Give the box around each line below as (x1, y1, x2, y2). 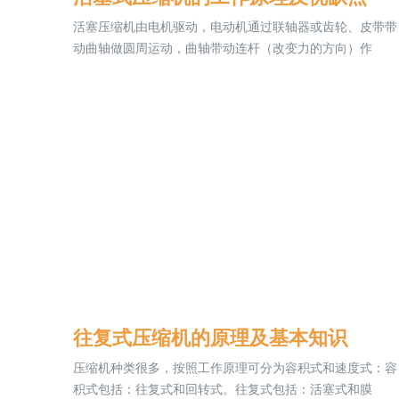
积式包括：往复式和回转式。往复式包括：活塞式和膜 (73, 381, 372, 396)
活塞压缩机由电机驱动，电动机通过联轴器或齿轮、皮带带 (73, 20, 397, 34)
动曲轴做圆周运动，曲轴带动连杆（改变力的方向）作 (73, 41, 372, 55)
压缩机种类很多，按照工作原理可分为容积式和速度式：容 (73, 360, 397, 375)
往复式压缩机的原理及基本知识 (73, 326, 347, 349)
